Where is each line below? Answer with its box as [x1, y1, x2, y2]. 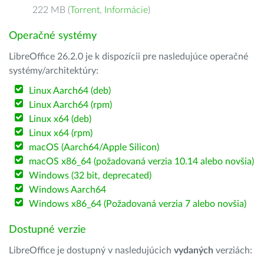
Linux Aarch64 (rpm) [29, 100, 113, 110]
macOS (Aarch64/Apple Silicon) [29, 143, 160, 152]
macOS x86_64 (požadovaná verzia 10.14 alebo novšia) [29, 157, 255, 166]
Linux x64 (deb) [29, 114, 92, 124]
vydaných [174, 246, 213, 255]
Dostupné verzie [9, 225, 86, 235]
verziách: [213, 246, 252, 255]
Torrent [70, 5, 100, 15]
